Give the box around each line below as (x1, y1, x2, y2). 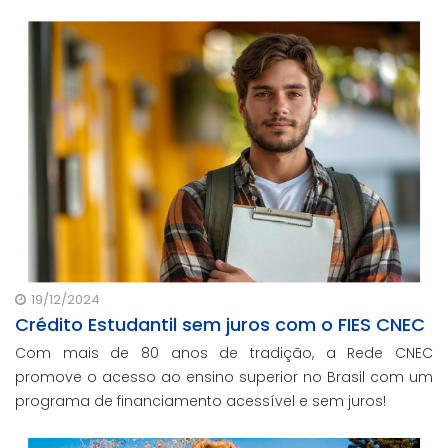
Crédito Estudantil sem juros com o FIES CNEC (15, 311, 425, 337)
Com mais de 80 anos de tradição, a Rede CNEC (15, 342, 433, 363)
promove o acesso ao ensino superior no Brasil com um (15, 366, 433, 387)
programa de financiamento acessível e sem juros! (15, 390, 386, 411)
